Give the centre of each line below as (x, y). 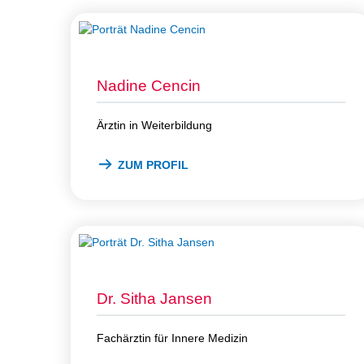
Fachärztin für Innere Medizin (172, 338)
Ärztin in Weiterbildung (154, 125)
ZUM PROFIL (153, 165)
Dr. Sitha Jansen (154, 298)
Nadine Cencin (149, 85)
